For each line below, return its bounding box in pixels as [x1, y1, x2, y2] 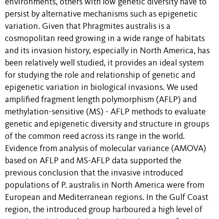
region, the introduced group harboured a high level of [5, 205, 202, 214]
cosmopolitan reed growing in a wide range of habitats [5, 34, 205, 43]
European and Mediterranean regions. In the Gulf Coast [5, 193, 208, 202]
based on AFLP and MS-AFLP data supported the [5, 156, 181, 165]
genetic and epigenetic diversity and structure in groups [5, 120, 209, 129]
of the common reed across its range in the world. [5, 132, 185, 141]
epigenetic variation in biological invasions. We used [5, 83, 197, 92]
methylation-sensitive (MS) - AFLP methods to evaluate [5, 108, 206, 116]
